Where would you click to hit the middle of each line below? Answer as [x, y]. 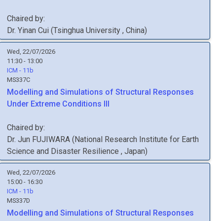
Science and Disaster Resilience [64, 151]
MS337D [18, 201]
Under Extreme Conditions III [58, 104]
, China [133, 30]
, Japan [133, 151]
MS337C [18, 80]
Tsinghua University [88, 30]
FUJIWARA [51, 139]
